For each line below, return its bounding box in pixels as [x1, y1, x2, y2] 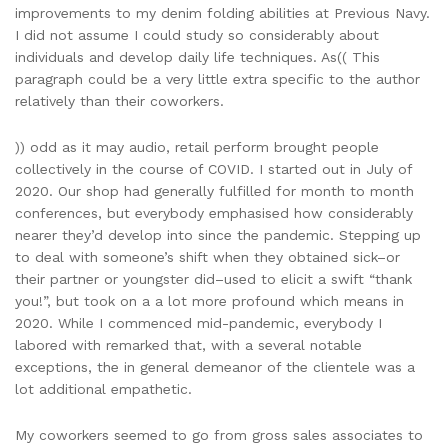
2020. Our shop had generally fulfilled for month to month [15, 183, 414, 200]
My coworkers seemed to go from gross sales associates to [15, 426, 423, 443]
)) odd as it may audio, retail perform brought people [15, 139, 379, 156]
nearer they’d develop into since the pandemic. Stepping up [15, 227, 421, 244]
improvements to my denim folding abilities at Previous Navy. [15, 5, 430, 22]
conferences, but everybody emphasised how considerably [15, 205, 413, 222]
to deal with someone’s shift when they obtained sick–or [15, 249, 400, 266]
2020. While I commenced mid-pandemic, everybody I [15, 315, 382, 332]
